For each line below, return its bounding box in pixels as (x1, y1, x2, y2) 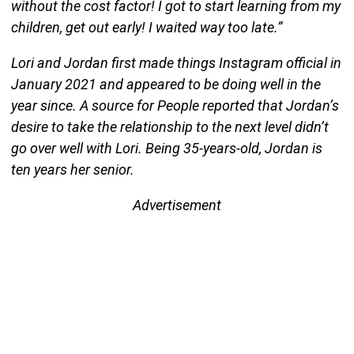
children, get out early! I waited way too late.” (10, 18, 282, 36)
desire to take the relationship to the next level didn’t (10, 118, 329, 135)
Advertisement (133, 196, 221, 213)
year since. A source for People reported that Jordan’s (10, 96, 339, 114)
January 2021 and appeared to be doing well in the (10, 75, 321, 92)
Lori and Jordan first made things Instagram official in (10, 54, 341, 71)
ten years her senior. (10, 160, 134, 178)
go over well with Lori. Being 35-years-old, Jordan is (10, 139, 322, 156)
